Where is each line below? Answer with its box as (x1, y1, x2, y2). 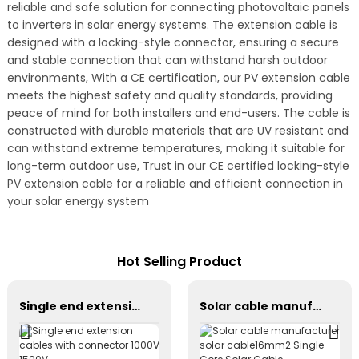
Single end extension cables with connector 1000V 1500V (131, 298, 140, 315)
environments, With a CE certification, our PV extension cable (6, 70, 350, 86)
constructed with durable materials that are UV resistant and (6, 123, 349, 139)
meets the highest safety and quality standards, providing (6, 87, 333, 103)
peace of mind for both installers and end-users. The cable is (6, 105, 350, 121)
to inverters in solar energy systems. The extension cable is (6, 17, 337, 33)
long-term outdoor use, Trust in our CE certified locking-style (6, 158, 349, 174)
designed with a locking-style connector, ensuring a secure (6, 34, 339, 50)
